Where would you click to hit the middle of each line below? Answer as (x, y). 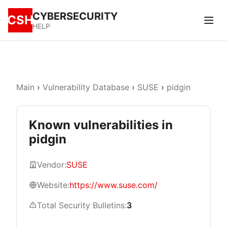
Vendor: (52, 165)
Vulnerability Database (86, 87)
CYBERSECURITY (75, 16)
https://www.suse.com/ (113, 185)
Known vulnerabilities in (101, 125)
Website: (53, 185)
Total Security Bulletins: (82, 205)
